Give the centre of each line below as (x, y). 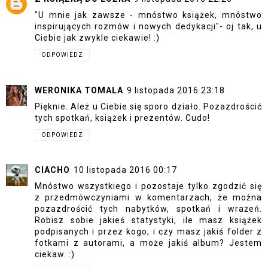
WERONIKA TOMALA (79, 90)
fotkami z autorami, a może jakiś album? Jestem (148, 243)
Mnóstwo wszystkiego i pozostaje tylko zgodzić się (148, 186)
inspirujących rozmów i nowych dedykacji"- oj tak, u (148, 27)
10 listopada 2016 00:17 (125, 170)
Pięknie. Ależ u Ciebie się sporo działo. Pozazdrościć (148, 106)
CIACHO (52, 170)
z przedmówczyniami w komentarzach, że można (148, 198)
